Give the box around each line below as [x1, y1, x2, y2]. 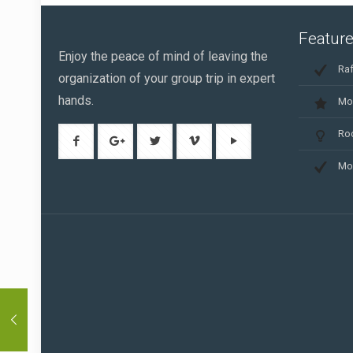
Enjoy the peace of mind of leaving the [58, 48, 269, 64]
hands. [58, 92, 95, 108]
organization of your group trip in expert [58, 70, 276, 86]
